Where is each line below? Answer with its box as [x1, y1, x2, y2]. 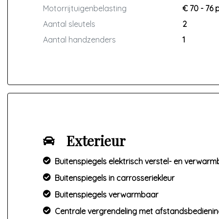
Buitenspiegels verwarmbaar [55, 190, 158, 199]
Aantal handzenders [43, 35, 116, 44]
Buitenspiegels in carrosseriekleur [55, 173, 175, 183]
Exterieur [66, 131, 126, 150]
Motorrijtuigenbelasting [43, 3, 127, 13]
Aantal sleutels [43, 19, 95, 29]
